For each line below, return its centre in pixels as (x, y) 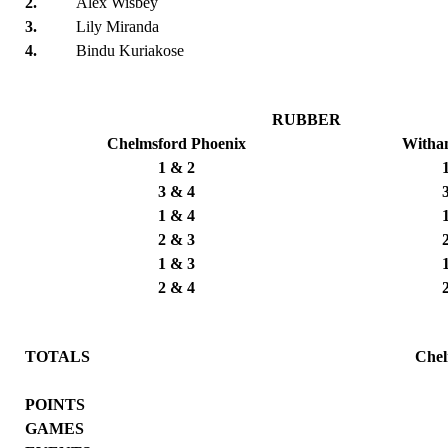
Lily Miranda (118, 26)
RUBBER (306, 119)
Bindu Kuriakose (130, 50)
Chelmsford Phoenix (176, 143)
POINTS (55, 404)
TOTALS (58, 356)
